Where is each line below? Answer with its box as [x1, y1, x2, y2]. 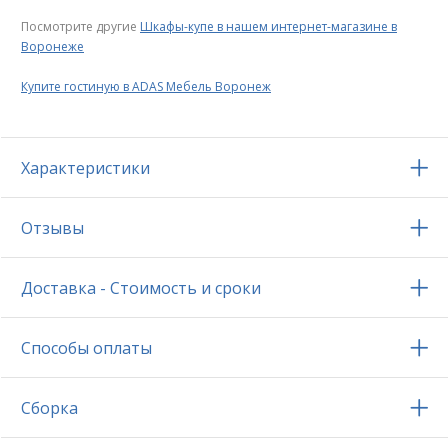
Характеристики [21, 157, 150, 180]
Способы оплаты [21, 337, 152, 360]
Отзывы [21, 217, 84, 240]
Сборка [21, 397, 78, 420]
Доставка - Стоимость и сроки [21, 277, 261, 300]
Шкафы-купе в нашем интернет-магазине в [140, 18, 397, 36]
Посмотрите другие [21, 18, 140, 36]
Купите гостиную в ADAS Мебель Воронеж [21, 78, 271, 96]
